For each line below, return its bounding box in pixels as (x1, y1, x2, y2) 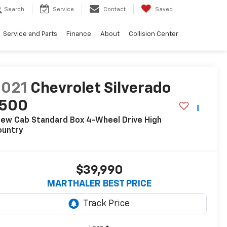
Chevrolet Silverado (30, 81, 171, 97)
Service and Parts (3, 31, 57, 38)
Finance (66, 31, 91, 38)
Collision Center (129, 31, 178, 38)
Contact (103, 7, 126, 13)
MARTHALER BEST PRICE (47, 179, 152, 189)
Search (4, 7, 24, 13)
